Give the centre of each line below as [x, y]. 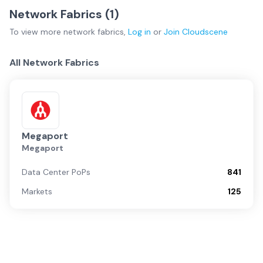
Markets [37, 191]
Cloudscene [205, 32]
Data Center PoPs [56, 172]
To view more [36, 32]
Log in [139, 32]
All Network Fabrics [54, 63]
